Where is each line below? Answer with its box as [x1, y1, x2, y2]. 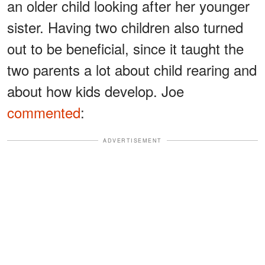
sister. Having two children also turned [7, 16, 243, 37]
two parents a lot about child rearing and [7, 59, 257, 80]
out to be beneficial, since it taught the [7, 37, 244, 59]
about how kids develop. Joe [7, 80, 184, 101]
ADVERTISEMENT [103, 136, 162, 144]
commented [7, 101, 80, 122]
